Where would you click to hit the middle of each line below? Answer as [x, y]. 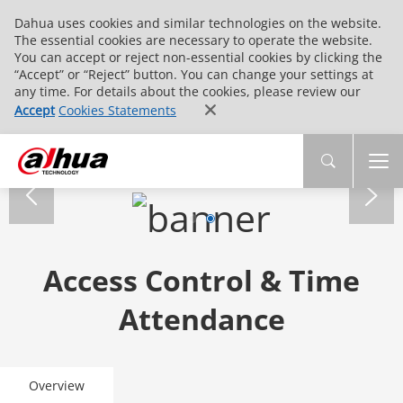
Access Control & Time [201, 280]
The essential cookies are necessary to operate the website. [193, 40]
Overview [57, 385]
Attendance [201, 318]
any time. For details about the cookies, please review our [188, 91]
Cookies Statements [117, 110]
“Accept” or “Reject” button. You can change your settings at [194, 74]
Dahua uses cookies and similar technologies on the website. [198, 23]
